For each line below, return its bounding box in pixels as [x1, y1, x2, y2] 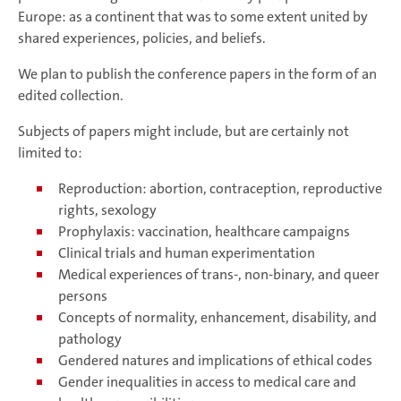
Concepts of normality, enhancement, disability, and [58, 308, 377, 328]
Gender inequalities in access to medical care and [58, 372, 356, 392]
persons [58, 286, 107, 306]
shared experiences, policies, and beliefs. [18, 29, 266, 48]
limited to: [18, 143, 82, 163]
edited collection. [18, 86, 124, 106]
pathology [58, 329, 122, 349]
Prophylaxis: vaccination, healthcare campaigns [58, 222, 350, 242]
